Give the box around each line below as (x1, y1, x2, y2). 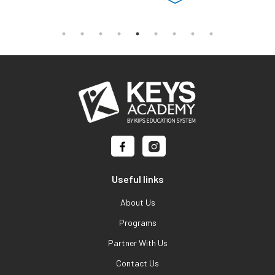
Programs (118, 217, 157, 228)
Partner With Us (107, 237, 168, 248)
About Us (120, 196, 155, 207)
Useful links (111, 172, 164, 185)
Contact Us (116, 257, 159, 268)
